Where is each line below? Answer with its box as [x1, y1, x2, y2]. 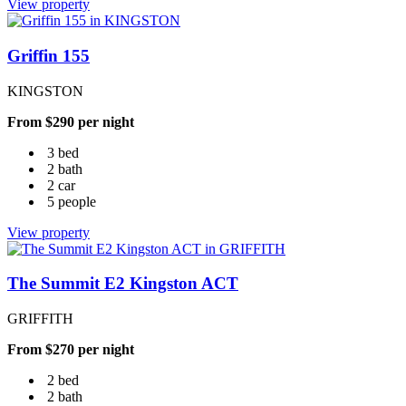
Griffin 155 [7, 45, 90, 65]
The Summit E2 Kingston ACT [7, 274, 238, 294]
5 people [47, 193, 96, 209]
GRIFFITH [7, 311, 73, 326]
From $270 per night [7, 342, 134, 357]
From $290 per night [7, 113, 134, 130]
